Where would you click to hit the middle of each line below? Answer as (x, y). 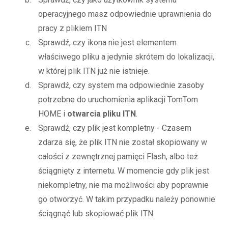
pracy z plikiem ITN (73, 28)
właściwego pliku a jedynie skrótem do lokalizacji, (126, 57)
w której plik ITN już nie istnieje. (94, 71)
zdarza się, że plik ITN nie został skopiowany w (123, 142)
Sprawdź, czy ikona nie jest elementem (107, 43)
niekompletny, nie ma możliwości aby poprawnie (123, 185)
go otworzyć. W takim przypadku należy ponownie (127, 199)
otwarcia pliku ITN (102, 114)
